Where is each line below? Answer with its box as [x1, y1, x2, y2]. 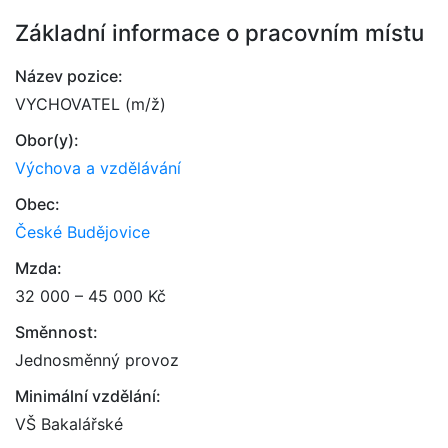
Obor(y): [15, 130, 79, 150]
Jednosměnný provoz [15, 350, 179, 370]
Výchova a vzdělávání [15, 158, 181, 178]
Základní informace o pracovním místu [15, 19, 424, 46]
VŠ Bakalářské [15, 414, 123, 434]
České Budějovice [15, 222, 150, 242]
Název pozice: [15, 66, 123, 86]
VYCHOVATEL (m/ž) [15, 94, 166, 114]
